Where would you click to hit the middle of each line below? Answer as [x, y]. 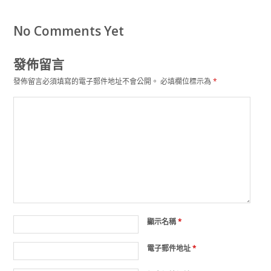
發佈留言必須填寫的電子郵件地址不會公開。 [86, 82]
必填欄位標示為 [186, 82]
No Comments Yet [68, 31]
